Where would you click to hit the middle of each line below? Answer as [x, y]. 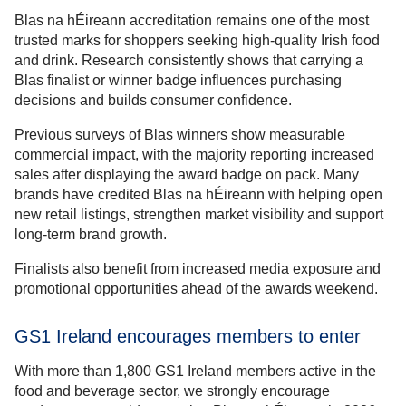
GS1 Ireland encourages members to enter [188, 337]
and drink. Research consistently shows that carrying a [189, 61]
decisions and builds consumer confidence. [153, 101]
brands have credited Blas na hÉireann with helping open [198, 195]
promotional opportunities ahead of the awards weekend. [196, 289]
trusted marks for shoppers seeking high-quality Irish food [197, 41]
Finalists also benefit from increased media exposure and [198, 269]
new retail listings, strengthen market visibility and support [199, 215]
